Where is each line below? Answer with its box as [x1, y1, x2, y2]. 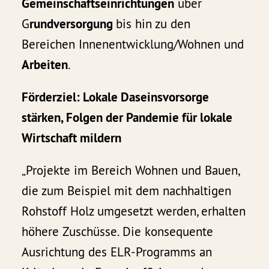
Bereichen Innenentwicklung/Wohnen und [22, 36, 244, 53]
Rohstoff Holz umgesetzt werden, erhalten [22, 203, 246, 220]
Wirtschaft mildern [22, 130, 122, 147]
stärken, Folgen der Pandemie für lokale [22, 109, 233, 126]
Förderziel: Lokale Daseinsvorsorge [22, 89, 210, 106]
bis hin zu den [116, 16, 191, 32]
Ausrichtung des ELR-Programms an [22, 244, 213, 261]
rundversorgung [29, 16, 116, 32]
